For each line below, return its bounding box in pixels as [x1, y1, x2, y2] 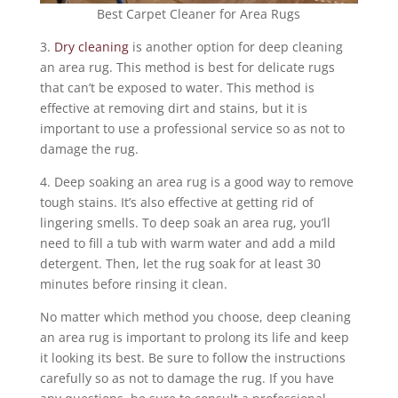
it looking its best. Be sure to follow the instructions [39, 349, 346, 366]
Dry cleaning [53, 38, 129, 55]
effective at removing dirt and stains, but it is [39, 99, 307, 116]
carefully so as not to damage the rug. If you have [39, 370, 334, 386]
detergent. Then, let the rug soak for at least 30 [39, 255, 321, 272]
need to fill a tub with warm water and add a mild [39, 235, 336, 251]
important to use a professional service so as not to [39, 120, 345, 137]
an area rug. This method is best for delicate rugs [39, 59, 335, 76]
